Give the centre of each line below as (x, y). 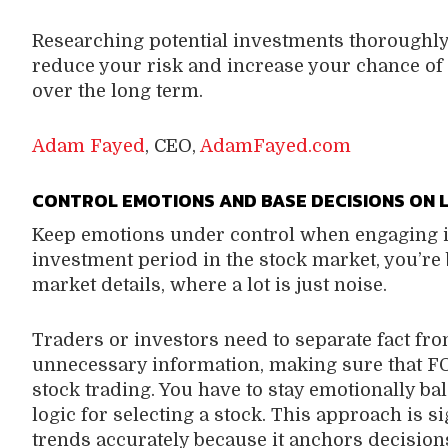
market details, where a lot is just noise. (211, 284)
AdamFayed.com (275, 145)
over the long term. (117, 90)
